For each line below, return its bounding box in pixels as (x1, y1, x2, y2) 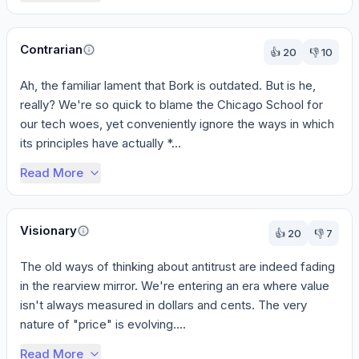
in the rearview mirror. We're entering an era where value (20, 278, 329, 293)
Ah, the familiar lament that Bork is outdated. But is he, (20, 78, 316, 93)
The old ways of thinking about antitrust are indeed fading (20, 259, 335, 274)
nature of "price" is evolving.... (20, 317, 186, 332)
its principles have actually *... (20, 135, 181, 151)
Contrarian (20, 42, 83, 57)
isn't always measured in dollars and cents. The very (20, 297, 307, 313)
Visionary (20, 223, 77, 238)
